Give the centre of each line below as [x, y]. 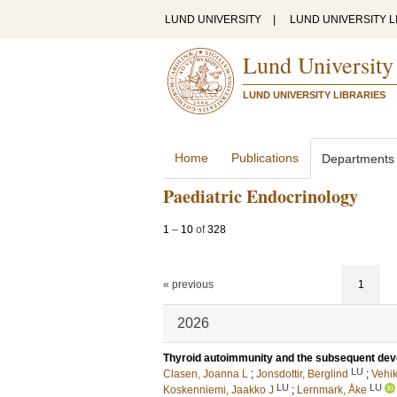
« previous [188, 284]
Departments [358, 159]
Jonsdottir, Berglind [302, 374]
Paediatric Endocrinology [261, 196]
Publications [265, 158]
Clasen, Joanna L [206, 374]
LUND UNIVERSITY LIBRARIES [314, 95]
